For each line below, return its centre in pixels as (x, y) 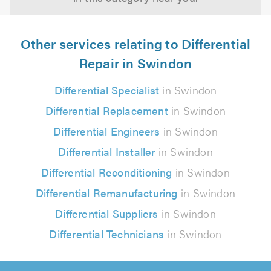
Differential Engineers (107, 131)
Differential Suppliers (107, 213)
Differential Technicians (107, 234)
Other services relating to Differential (135, 43)
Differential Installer (107, 152)
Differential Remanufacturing (107, 193)
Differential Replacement (106, 110)
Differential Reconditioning (107, 172)
